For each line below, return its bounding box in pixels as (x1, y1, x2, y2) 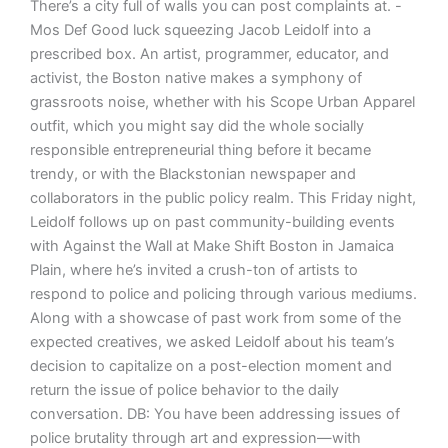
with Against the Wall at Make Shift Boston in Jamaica (29, 236, 394, 255)
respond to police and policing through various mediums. (29, 284, 417, 303)
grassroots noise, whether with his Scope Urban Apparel (29, 92, 415, 111)
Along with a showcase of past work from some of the (29, 308, 401, 327)
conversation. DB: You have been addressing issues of (29, 404, 400, 423)
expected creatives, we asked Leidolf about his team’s (29, 332, 395, 351)
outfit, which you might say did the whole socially (29, 116, 364, 135)
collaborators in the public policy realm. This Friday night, (29, 188, 416, 207)
